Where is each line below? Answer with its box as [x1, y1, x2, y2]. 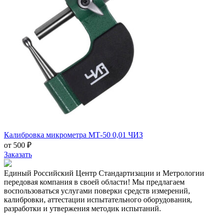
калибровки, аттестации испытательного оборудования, [4, 195, 192, 204]
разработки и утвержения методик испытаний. [4, 204, 161, 213]
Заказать [4, 150, 32, 159]
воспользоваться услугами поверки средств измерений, [4, 186, 190, 195]
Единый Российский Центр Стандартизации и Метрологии [4, 168, 204, 177]
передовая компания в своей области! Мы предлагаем [4, 177, 185, 186]
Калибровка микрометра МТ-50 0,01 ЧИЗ [4, 130, 143, 139]
